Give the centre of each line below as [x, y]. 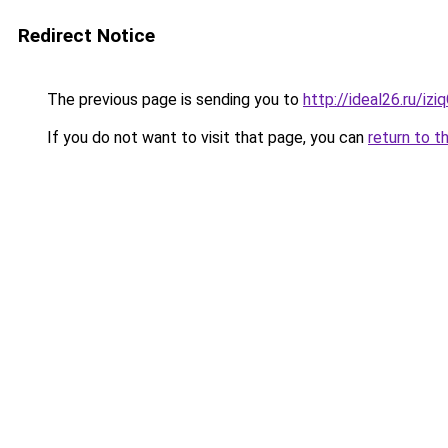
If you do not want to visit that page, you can [205, 137]
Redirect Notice [86, 35]
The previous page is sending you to [173, 99]
